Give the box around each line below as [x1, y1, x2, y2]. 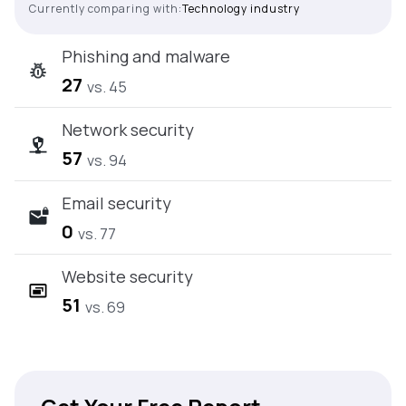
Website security [62, 266, 193, 287]
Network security [62, 119, 194, 140]
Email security [62, 192, 171, 214]
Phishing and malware [62, 45, 230, 67]
